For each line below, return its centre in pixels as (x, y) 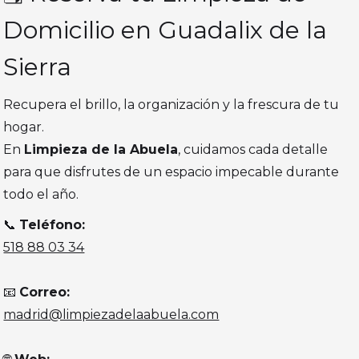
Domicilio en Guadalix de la (165, 30)
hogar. (24, 127)
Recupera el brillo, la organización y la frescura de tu (171, 105)
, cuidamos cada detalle (253, 150)
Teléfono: (52, 225)
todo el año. (41, 195)
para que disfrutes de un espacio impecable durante (171, 172)
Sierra (38, 67)
